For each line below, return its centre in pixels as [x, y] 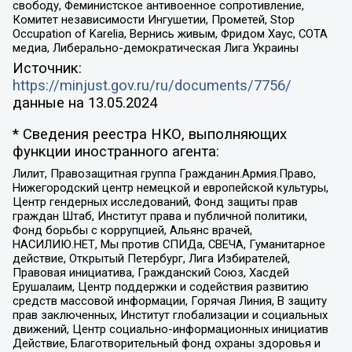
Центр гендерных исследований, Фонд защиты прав [155, 202]
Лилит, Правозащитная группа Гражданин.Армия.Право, [164, 173]
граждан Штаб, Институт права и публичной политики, [159, 216]
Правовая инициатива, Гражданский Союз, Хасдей [150, 272]
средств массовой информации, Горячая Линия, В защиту [169, 301]
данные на [50, 103]
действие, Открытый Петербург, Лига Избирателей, [151, 258]
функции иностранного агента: [115, 152]
